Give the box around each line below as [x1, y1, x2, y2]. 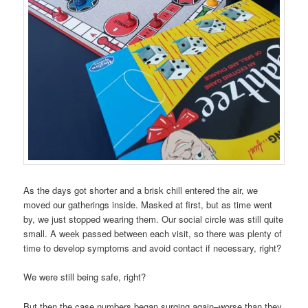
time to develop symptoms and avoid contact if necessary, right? [23, 241, 282, 255]
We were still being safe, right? [23, 270, 146, 284]
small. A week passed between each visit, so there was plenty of [23, 227, 283, 241]
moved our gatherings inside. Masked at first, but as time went [23, 198, 273, 212]
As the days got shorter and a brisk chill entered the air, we [23, 184, 258, 197]
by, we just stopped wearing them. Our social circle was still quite [23, 212, 284, 226]
